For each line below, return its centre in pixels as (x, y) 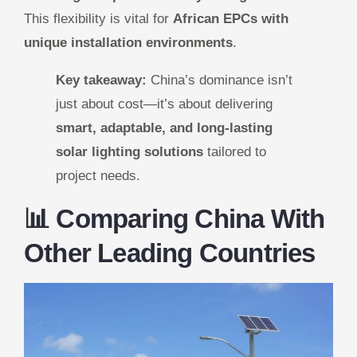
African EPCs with (231, 19)
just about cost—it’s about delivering (164, 104)
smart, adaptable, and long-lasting (164, 128)
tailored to (235, 152)
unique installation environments (128, 43)
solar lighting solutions (129, 152)
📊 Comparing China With (175, 219)
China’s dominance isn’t (220, 80)
